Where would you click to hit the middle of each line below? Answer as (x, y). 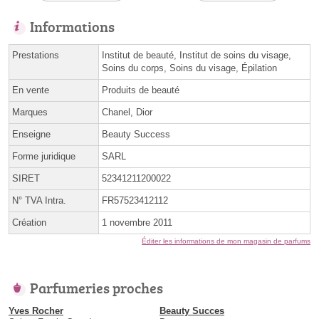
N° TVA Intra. (39, 200)
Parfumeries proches (96, 287)
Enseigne (31, 134)
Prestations (36, 55)
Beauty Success (136, 134)
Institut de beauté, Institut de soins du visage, (197, 55)
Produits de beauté (141, 90)
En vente (31, 90)
